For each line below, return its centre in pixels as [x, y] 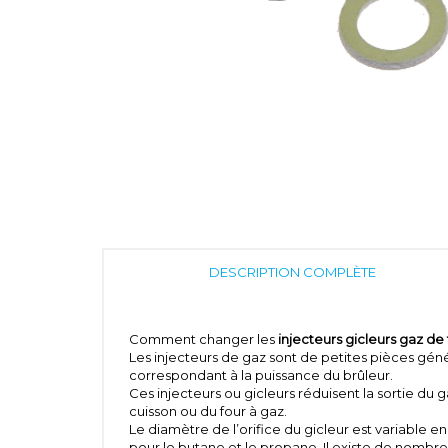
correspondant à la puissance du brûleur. [261, 375]
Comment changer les [203, 339]
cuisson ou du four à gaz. [208, 411]
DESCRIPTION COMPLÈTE [293, 272]
